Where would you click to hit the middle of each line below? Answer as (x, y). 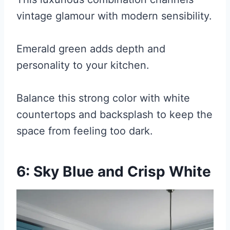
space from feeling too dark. (85, 131)
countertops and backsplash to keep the (114, 115)
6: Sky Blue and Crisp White (114, 172)
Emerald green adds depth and (91, 49)
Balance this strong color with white (103, 98)
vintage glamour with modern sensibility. (114, 16)
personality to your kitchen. (83, 65)
